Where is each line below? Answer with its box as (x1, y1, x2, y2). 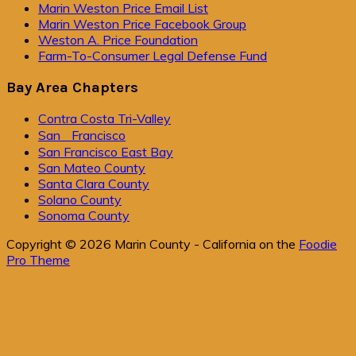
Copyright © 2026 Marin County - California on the (6, 236, 299, 253)
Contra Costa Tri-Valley (38, 110, 171, 127)
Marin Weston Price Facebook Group (38, 15, 246, 32)
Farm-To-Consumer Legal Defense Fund (38, 47, 267, 64)
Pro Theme (6, 252, 70, 269)
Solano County (38, 192, 122, 208)
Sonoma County (38, 207, 130, 224)
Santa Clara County (38, 176, 149, 192)
